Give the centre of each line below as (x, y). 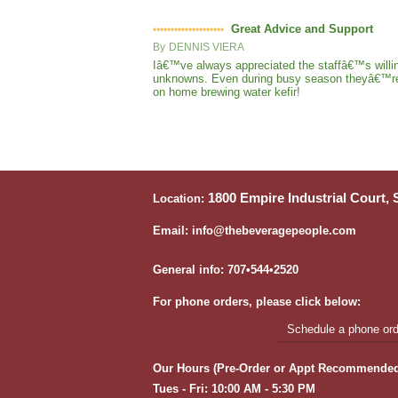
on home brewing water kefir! (227, 92)
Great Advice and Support (302, 29)
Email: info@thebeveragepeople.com (255, 231)
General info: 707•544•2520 (226, 270)
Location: (180, 199)
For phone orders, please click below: (257, 302)
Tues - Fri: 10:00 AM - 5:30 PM (234, 389)
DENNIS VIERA (207, 48)
